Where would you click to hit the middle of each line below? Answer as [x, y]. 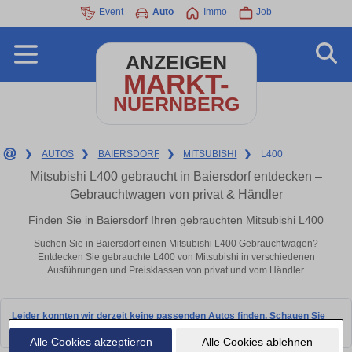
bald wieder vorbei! [54, 329]
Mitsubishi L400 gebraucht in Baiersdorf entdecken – [176, 176]
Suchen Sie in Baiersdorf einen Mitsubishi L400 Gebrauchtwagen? [176, 244]
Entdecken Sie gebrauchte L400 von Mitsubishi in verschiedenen [176, 257]
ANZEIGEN [176, 62]
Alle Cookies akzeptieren [91, 341]
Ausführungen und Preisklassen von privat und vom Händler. [176, 271]
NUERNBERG [176, 104]
